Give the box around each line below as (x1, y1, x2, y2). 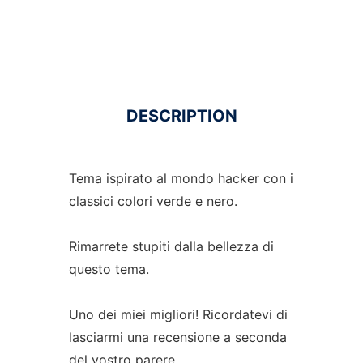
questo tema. (68, 261, 149, 277)
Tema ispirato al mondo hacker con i (68, 170, 293, 186)
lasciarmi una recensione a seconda (68, 329, 287, 345)
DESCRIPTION (126, 106, 237, 126)
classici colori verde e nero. (68, 193, 237, 209)
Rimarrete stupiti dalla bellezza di (68, 238, 274, 254)
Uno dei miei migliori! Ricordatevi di (68, 306, 288, 322)
